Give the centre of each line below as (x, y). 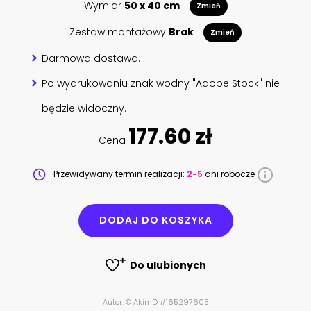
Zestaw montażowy (119, 32)
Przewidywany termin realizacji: (119, 174)
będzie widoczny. (84, 108)
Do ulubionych (168, 265)
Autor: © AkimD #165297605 (155, 302)
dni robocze (229, 174)
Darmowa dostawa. (91, 58)
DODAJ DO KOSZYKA (155, 220)
